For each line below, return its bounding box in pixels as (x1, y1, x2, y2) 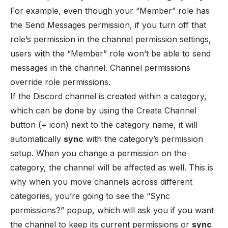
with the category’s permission (83, 133, 203, 144)
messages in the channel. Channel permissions (10, 62, 190, 73)
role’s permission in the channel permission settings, (10, 34, 211, 44)
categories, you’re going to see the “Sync (10, 190, 170, 201)
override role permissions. (10, 76, 110, 87)
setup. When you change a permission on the (10, 148, 186, 158)
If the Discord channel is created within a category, (10, 91, 207, 101)
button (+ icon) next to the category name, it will (10, 119, 197, 130)
